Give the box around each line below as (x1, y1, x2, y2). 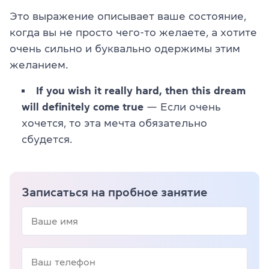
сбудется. (22, 134, 72, 145)
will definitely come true (22, 101, 144, 113)
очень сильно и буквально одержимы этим (10, 43, 240, 55)
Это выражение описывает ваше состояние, (10, 11, 246, 22)
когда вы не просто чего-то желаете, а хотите (10, 27, 257, 38)
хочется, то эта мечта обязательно (22, 118, 207, 129)
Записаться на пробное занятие (22, 186, 207, 199)
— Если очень (144, 101, 221, 113)
